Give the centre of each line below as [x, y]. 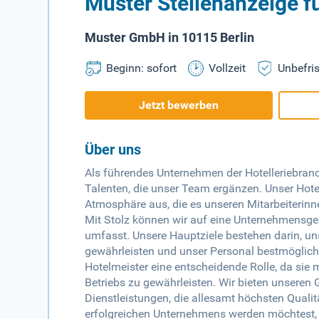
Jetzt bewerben [179, 105]
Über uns [113, 150]
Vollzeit [228, 68]
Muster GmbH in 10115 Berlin [170, 38]
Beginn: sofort [142, 68]
